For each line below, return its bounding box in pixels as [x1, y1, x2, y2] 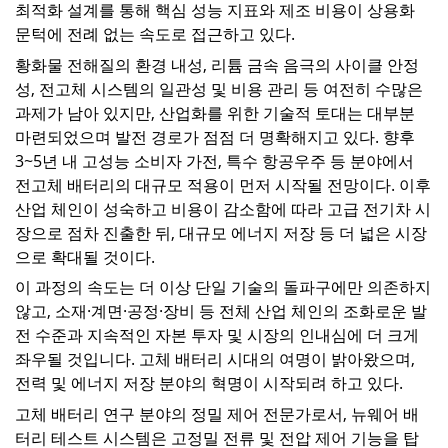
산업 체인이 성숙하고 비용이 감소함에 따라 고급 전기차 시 [15, 197, 431, 220]
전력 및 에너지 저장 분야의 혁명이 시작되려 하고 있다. [15, 372, 403, 395]
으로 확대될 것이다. [15, 245, 155, 268]
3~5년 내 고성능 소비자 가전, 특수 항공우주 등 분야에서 [15, 149, 414, 172]
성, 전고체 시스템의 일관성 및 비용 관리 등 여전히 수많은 [15, 77, 423, 100]
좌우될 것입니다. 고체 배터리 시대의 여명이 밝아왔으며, [15, 348, 415, 371]
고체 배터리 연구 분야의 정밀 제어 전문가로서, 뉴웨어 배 [15, 402, 419, 425]
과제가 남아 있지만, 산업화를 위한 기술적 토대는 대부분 [15, 101, 415, 124]
